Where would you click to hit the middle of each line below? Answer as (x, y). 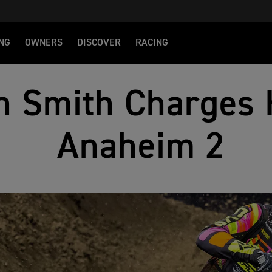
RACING (152, 43)
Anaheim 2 (141, 148)
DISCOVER (99, 43)
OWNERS (44, 43)
